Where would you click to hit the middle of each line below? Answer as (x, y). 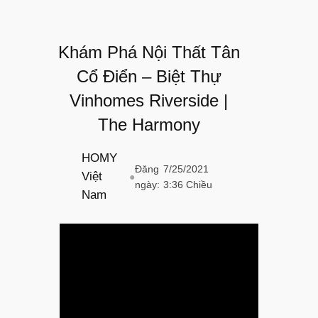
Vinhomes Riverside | (149, 101)
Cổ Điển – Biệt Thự (149, 77)
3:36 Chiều (187, 184)
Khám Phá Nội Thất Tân (149, 53)
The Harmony (149, 125)
